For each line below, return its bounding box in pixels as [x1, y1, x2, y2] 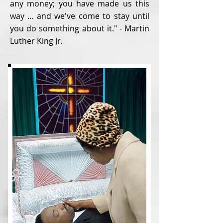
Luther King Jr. [10, 35, 63, 46]
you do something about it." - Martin [10, 23, 149, 34]
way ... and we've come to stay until [10, 10, 149, 21]
